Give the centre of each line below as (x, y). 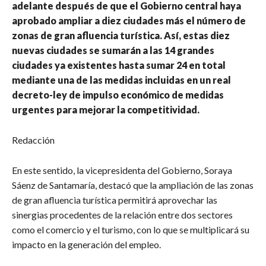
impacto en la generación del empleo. (86, 245)
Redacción (33, 140)
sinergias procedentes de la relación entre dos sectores (122, 215)
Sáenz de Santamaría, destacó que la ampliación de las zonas (133, 185)
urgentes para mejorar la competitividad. (106, 110)
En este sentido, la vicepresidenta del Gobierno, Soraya (122, 170)
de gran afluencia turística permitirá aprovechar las (115, 200)
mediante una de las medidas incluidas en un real (121, 80)
